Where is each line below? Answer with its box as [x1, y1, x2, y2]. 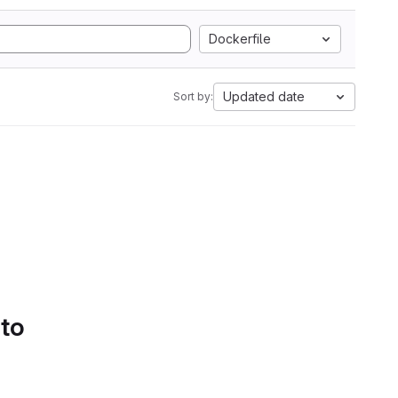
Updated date [223, 89, 305, 104]
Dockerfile [209, 31, 271, 46]
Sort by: [173, 90, 213, 103]
